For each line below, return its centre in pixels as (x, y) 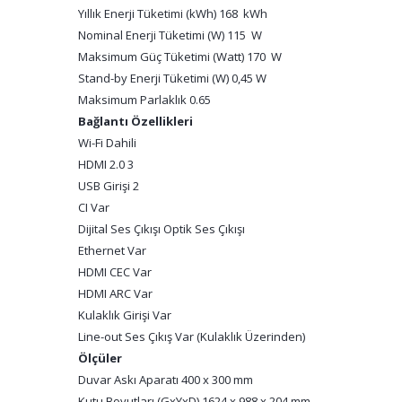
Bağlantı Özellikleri (135, 121)
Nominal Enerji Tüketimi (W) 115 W (170, 35)
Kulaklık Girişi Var (125, 315)
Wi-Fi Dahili (107, 143)
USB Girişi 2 (109, 186)
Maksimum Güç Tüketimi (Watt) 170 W (180, 57)
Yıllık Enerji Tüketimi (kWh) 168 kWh (173, 13)
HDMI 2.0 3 (106, 164)
